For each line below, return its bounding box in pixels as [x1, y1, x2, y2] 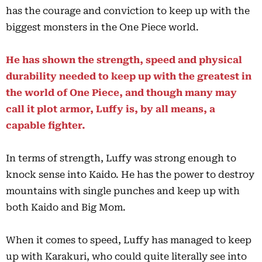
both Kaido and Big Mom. [6, 202, 126, 213]
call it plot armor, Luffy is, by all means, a [6, 104, 215, 115]
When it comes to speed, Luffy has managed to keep [6, 235, 251, 246]
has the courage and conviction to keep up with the [6, 5, 250, 17]
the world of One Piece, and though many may [6, 87, 237, 99]
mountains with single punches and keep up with [6, 185, 240, 197]
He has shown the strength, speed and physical [6, 54, 242, 66]
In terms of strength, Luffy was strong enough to [6, 153, 236, 164]
